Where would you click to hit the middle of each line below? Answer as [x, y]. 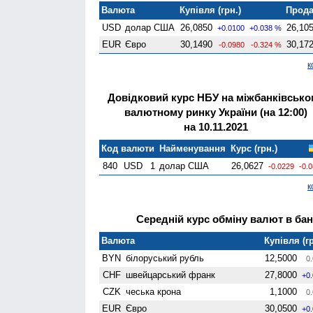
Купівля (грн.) [211, 10]
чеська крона [154, 291]
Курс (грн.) [254, 148]
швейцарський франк [171, 275]
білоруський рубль [165, 258]
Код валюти [128, 148]
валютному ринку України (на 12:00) [216, 112]
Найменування [193, 148]
